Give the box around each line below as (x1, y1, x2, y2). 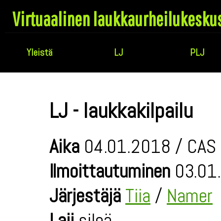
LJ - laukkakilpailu (49, 97, 193, 124)
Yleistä (27, 46, 52, 59)
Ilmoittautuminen (49, 159, 170, 184)
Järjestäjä (49, 184, 121, 208)
